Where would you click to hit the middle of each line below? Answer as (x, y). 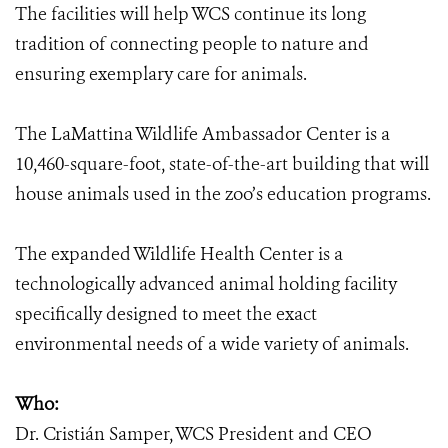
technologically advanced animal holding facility (206, 284)
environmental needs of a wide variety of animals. (212, 344)
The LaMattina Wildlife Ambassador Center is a (202, 134)
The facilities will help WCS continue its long (190, 14)
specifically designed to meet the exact (166, 314)
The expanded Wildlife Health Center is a (179, 254)
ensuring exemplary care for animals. (161, 74)
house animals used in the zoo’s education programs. (223, 194)
